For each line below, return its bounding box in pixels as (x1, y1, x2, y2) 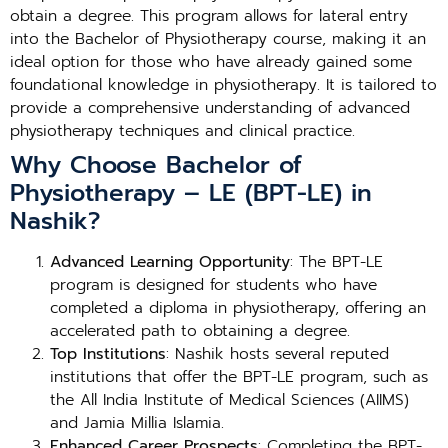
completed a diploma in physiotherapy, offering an (50, 296, 426, 320)
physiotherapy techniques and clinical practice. (10, 119, 355, 143)
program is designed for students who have (50, 273, 377, 297)
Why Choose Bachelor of (10, 147, 302, 183)
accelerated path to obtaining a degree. (50, 319, 350, 343)
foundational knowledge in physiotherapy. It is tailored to (10, 73, 437, 97)
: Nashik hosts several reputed (166, 342, 389, 366)
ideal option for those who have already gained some (10, 50, 412, 74)
